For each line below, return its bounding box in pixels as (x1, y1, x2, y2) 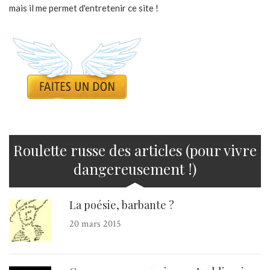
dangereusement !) (74, 159, 196, 179)
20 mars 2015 (69, 218, 121, 231)
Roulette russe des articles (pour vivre (13, 140, 257, 160)
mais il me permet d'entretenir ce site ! (9, 2, 159, 14)
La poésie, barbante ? (69, 198, 174, 213)
